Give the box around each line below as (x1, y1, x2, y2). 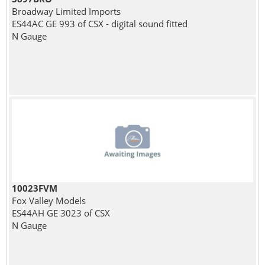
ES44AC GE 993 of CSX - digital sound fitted (11, 17, 188, 30)
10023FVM (11, 182, 57, 194)
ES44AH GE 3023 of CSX (11, 206, 110, 219)
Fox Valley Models (11, 194, 86, 206)
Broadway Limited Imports (11, 5, 121, 17)
